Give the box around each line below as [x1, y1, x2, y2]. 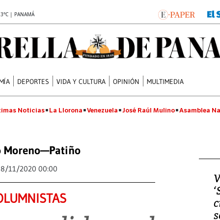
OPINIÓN [113, 77, 140, 86]
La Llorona [49, 106, 82, 114]
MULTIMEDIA [147, 77, 184, 86]
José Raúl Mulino [122, 106, 175, 114]
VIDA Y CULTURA [56, 77, 106, 86]
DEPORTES [17, 77, 50, 86]
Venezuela [87, 106, 118, 114]
